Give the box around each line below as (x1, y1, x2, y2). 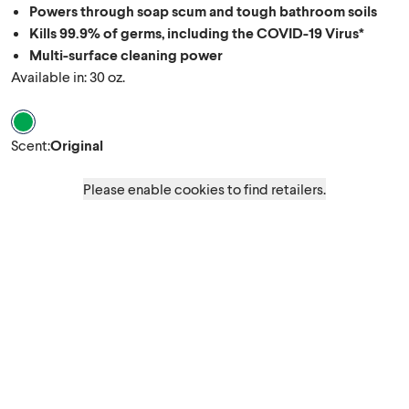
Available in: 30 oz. (11, 68, 125, 85)
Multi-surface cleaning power (29, 46, 223, 63)
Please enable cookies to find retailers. (83, 180, 326, 197)
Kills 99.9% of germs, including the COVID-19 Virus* (29, 24, 364, 41)
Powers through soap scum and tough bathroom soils (29, 2, 377, 19)
